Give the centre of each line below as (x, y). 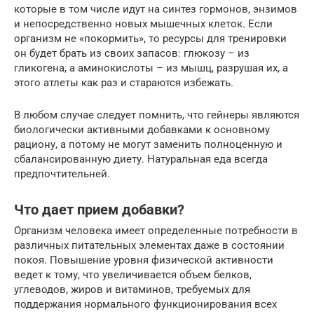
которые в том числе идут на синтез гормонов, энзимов (156, 9)
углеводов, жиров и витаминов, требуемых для (132, 290)
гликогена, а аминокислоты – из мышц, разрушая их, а (151, 68)
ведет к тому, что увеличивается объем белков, (133, 275)
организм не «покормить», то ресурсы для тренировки (150, 39)
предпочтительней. (62, 174)
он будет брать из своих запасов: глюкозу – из (132, 54)
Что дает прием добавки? (99, 210)
